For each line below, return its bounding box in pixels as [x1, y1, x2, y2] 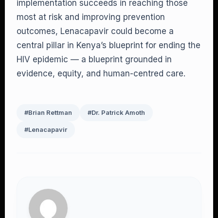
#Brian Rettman [24, 109, 72, 116]
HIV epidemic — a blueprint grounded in [17, 54, 172, 64]
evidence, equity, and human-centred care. [17, 69, 185, 78]
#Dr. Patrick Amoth [88, 109, 145, 116]
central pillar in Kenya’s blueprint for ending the [17, 40, 200, 50]
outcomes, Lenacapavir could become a [17, 26, 174, 36]
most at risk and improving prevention [17, 12, 165, 22]
